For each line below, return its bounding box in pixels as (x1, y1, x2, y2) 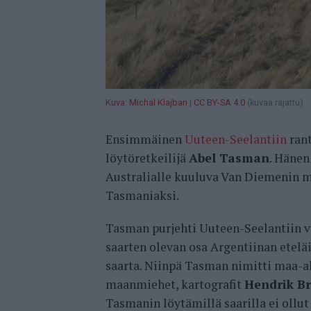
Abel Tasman (189, 150, 269, 167)
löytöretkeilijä (106, 150, 189, 167)
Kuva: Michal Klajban (106, 97, 187, 108)
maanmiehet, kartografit (106, 276, 244, 293)
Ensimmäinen (106, 131, 185, 148)
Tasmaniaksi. (106, 187, 179, 204)
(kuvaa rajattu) (245, 97, 303, 108)
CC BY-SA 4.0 (194, 97, 245, 108)
